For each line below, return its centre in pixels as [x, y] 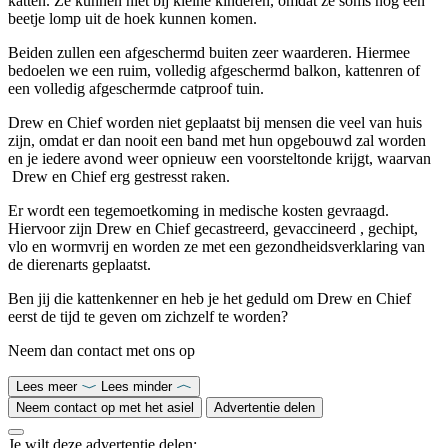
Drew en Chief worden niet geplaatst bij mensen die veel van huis [215, 122]
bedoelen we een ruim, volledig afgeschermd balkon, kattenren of [214, 70]
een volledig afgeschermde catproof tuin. [136, 88]
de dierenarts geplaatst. [79, 264]
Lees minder [136, 386]
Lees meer [46, 386]
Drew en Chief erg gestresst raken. [119, 176]
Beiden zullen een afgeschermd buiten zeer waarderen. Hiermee [209, 52]
